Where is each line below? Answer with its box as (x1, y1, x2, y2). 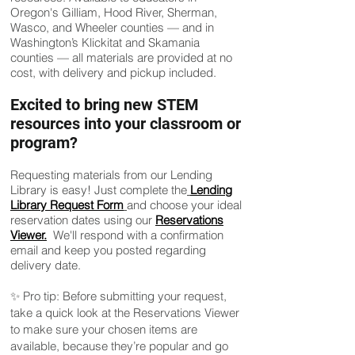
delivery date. (10, 258, 81, 273)
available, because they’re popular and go (10, 338, 228, 353)
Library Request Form (10, 197, 124, 212)
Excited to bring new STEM (10, 95, 199, 114)
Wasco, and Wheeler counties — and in (10, 20, 214, 35)
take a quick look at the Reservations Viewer (10, 305, 239, 320)
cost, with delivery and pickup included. (10, 65, 216, 80)
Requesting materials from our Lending (10, 167, 212, 182)
